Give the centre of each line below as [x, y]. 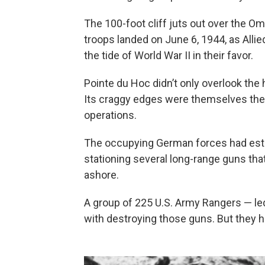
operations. [110, 115]
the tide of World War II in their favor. [169, 56]
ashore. [101, 175]
